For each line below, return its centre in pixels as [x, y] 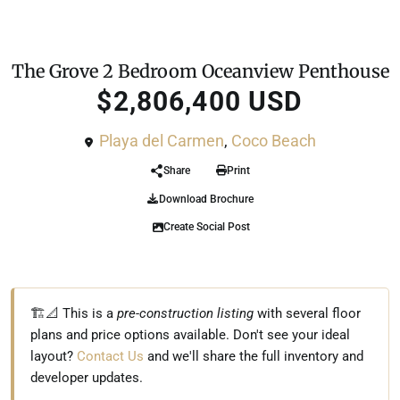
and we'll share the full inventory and [254, 356]
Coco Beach [273, 141]
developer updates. [87, 378]
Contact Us [110, 356]
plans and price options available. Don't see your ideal [190, 335]
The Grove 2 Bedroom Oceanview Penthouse [200, 71]
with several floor [307, 313]
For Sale [162, 47]
